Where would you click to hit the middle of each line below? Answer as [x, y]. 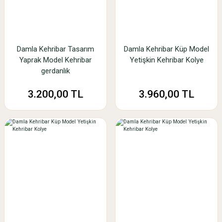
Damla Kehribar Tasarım [55, 49]
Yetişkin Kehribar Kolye [166, 60]
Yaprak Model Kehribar [55, 60]
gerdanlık [55, 71]
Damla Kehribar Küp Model [166, 49]
